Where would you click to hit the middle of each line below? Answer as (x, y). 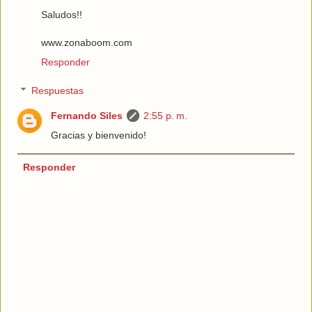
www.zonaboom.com (87, 42)
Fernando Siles (87, 116)
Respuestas (58, 91)
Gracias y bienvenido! (99, 135)
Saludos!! (62, 14)
